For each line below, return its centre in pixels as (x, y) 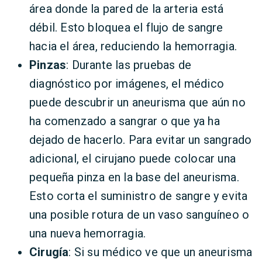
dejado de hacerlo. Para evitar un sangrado (141, 140)
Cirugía (49, 252)
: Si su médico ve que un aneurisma (161, 252)
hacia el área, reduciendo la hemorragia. (133, 46)
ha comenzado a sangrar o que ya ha (125, 121)
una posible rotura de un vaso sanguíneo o (139, 215)
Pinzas (48, 65)
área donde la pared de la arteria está (127, 9)
